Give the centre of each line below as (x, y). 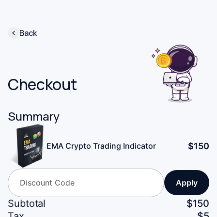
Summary (34, 116)
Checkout (42, 84)
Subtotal (27, 203)
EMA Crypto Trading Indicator (101, 146)
